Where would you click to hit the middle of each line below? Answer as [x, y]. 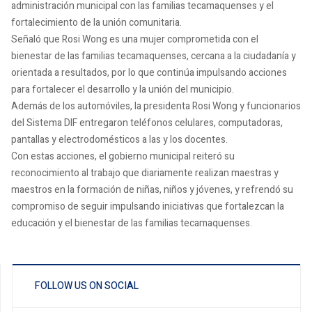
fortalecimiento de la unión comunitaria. [96, 23]
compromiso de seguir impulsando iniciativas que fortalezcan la [148, 206]
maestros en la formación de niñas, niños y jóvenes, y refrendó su [152, 190]
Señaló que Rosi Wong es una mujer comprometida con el [135, 39]
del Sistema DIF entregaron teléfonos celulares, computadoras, [147, 123]
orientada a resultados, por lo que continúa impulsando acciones [149, 73]
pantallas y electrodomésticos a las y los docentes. [119, 140]
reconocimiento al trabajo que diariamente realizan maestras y [145, 173]
